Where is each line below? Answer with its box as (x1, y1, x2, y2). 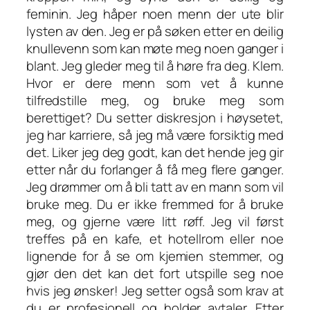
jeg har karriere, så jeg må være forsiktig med (26, 126, 284, 145)
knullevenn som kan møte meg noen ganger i (26, 39, 284, 58)
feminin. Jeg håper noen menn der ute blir (26, 5, 284, 24)
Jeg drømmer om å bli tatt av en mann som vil (26, 178, 284, 197)
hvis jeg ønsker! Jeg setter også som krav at (26, 282, 284, 300)
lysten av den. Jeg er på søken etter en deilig (26, 22, 284, 41)
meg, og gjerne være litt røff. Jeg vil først (26, 212, 284, 231)
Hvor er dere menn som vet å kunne (26, 74, 284, 93)
